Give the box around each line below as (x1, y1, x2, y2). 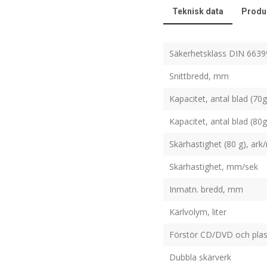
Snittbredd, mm (169, 70, 229, 82)
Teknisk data (172, 7, 224, 16)
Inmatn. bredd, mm (169, 184, 244, 195)
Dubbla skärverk (169, 252, 232, 263)
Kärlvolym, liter (169, 206, 227, 218)
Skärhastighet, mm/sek (169, 161, 259, 172)
